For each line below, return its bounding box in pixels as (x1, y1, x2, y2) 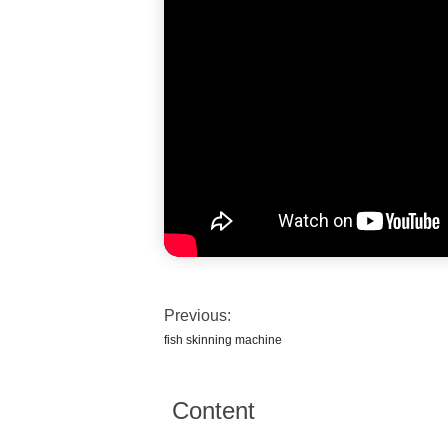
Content (172, 397, 255, 424)
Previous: (164, 307, 231, 324)
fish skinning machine (164, 333, 282, 347)
